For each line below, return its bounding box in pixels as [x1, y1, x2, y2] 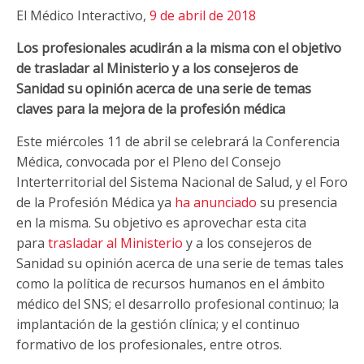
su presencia [257, 193, 337, 211]
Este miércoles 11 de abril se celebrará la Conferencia [16, 132, 340, 150]
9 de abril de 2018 [149, 6, 256, 24]
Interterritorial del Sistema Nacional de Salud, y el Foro [16, 172, 348, 191]
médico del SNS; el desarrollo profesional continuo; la [16, 294, 339, 313]
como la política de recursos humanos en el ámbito [16, 274, 325, 292]
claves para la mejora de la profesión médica [16, 99, 285, 118]
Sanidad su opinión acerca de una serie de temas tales [16, 253, 344, 272]
